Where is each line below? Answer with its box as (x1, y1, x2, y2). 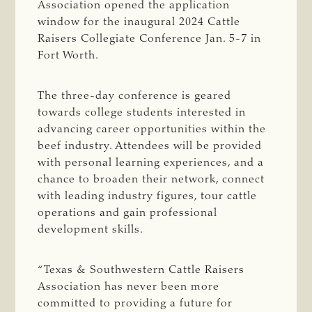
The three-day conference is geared (38, 90, 232, 102)
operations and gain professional (38, 207, 218, 219)
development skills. (38, 224, 144, 235)
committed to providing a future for (38, 297, 233, 309)
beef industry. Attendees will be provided (38, 140, 263, 152)
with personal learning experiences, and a (38, 157, 265, 169)
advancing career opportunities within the (38, 123, 267, 135)
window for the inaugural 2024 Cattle (38, 16, 241, 28)
